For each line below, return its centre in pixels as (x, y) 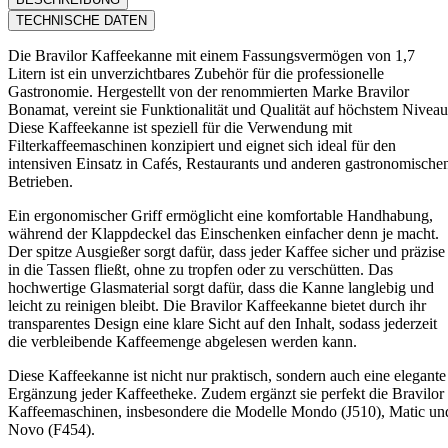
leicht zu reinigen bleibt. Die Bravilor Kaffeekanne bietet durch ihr (217, 305)
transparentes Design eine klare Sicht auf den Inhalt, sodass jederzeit (222, 323)
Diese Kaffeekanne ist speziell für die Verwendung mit (180, 127)
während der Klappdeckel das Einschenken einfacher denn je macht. (223, 233)
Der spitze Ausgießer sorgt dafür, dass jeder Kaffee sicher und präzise (226, 251)
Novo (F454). (51, 429)
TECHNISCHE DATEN (81, 20)
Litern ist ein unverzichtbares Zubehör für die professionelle (196, 73)
